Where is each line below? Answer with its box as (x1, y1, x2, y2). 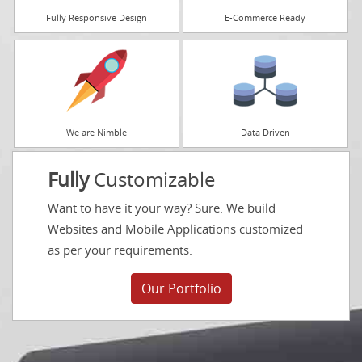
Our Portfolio (141, 280, 221, 297)
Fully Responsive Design (46, 11, 148, 23)
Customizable (89, 166, 215, 192)
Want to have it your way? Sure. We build (48, 200, 276, 216)
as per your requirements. (48, 242, 192, 258)
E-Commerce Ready (225, 11, 306, 23)
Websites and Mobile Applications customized (48, 221, 303, 237)
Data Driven (240, 126, 290, 138)
